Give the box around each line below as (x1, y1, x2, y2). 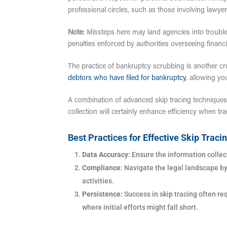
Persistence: (82, 190, 123, 198)
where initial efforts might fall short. (82, 203, 199, 211)
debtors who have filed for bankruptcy (68, 74, 186, 82)
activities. (82, 176, 115, 185)
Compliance (82, 163, 121, 172)
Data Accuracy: (82, 150, 131, 159)
